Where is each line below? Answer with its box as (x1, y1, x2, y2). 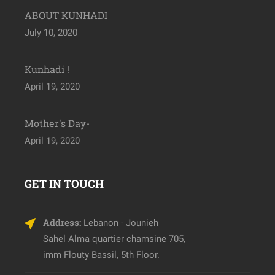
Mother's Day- (25, 117, 90, 130)
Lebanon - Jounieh (81, 217, 158, 229)
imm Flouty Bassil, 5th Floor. (43, 249, 160, 261)
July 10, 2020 (25, 27, 77, 39)
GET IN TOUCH (25, 176, 104, 192)
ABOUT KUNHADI (25, 9, 107, 22)
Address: (43, 216, 81, 229)
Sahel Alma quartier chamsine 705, (43, 233, 185, 245)
